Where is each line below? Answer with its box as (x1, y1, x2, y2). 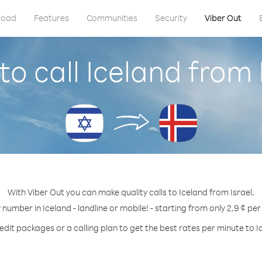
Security (154, 12, 187, 23)
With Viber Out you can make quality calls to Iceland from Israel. (8, 187, 254, 198)
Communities (86, 12, 137, 23)
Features (33, 12, 69, 23)
